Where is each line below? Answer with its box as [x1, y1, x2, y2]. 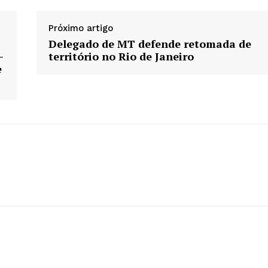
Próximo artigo [48, 23, 113, 34]
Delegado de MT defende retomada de [48, 36, 251, 51]
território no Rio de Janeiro [48, 49, 194, 64]
